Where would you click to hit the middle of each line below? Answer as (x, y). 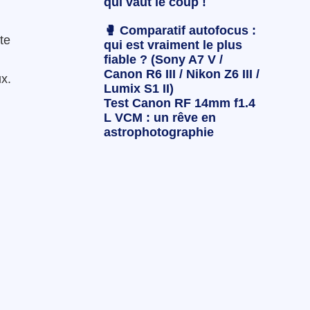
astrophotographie (158, 133)
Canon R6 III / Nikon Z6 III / (181, 74)
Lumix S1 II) (138, 89)
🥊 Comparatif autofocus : (180, 31)
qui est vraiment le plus (173, 45)
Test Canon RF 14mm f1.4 (179, 103)
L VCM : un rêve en (159, 118)
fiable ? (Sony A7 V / (163, 60)
